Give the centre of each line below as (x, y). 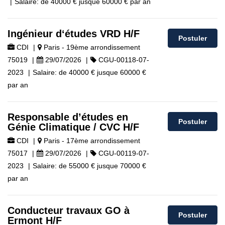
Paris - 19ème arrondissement (91, 47)
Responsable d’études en (68, 117)
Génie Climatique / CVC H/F (73, 127)
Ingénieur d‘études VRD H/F (74, 34)
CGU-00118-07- (123, 60)
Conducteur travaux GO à (69, 210)
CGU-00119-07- (123, 153)
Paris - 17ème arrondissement (91, 141)
